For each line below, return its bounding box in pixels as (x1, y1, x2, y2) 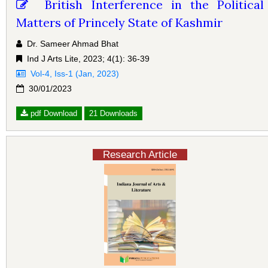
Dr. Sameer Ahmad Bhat (22, 38, 118, 48)
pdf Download (28, 108, 77, 118)
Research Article (93, 148, 187, 160)
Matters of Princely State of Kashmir (16, 14, 223, 30)
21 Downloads (89, 108, 138, 118)
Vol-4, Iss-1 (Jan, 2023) (26, 68, 119, 78)
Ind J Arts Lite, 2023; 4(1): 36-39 (22, 53, 150, 63)
